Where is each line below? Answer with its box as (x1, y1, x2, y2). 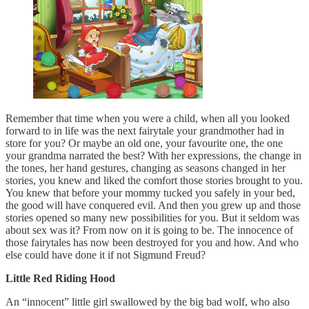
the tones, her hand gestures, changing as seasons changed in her (6, 162, 286, 175)
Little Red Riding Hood (6, 272, 115, 285)
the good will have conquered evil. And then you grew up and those (6, 199, 301, 212)
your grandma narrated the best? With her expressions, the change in (6, 150, 301, 162)
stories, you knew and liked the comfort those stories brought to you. (6, 175, 303, 187)
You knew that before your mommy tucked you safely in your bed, (6, 187, 295, 199)
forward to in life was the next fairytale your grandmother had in (6, 125, 284, 137)
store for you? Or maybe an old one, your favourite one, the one (6, 137, 283, 150)
